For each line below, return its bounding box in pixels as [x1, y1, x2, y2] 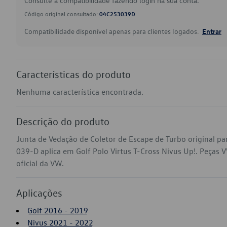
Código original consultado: [24, 10, 99, 18]
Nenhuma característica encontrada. [16, 87, 143, 97]
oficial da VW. [16, 158, 64, 168]
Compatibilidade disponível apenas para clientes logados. [24, 26, 200, 36]
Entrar [202, 26, 221, 35]
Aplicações [16, 186, 62, 199]
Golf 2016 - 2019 [27, 205, 88, 215]
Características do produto [16, 68, 131, 80]
